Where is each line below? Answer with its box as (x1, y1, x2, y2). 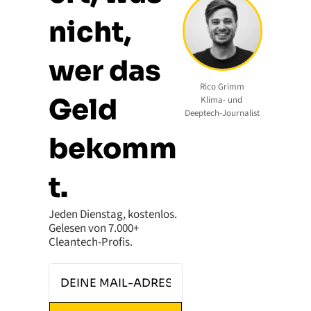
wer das (49, 53, 160, 89)
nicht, (49, 15, 131, 50)
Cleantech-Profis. (49, 234, 133, 251)
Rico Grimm (200, 81, 245, 94)
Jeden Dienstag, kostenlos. (49, 206, 177, 223)
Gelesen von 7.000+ (49, 220, 139, 237)
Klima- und (200, 94, 242, 107)
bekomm (49, 131, 177, 167)
